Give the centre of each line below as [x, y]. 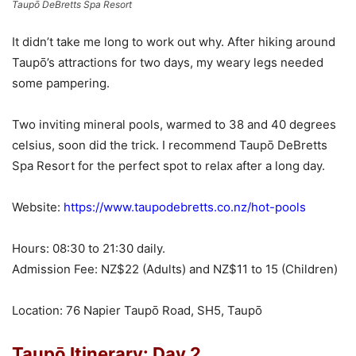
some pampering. [64, 83]
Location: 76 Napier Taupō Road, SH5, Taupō [137, 311]
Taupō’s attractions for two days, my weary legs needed [168, 63]
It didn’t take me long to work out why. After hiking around [174, 42]
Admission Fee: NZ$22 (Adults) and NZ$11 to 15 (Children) [175, 269]
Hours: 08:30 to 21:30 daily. [89, 249]
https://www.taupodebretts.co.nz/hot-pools [185, 207]
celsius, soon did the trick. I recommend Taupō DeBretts [170, 145]
